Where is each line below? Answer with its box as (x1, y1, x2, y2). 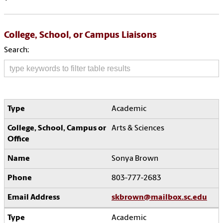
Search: (4, 46, 29, 55)
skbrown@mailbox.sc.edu (111, 194, 207, 202)
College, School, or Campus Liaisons (4, 31, 157, 41)
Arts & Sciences (111, 124, 164, 133)
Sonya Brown (111, 155, 158, 163)
